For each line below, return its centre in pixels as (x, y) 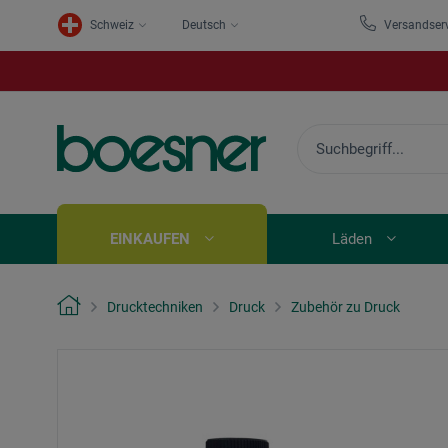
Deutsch (204, 25)
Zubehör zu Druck (345, 306)
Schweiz (112, 25)
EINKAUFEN (150, 239)
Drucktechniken (155, 306)
